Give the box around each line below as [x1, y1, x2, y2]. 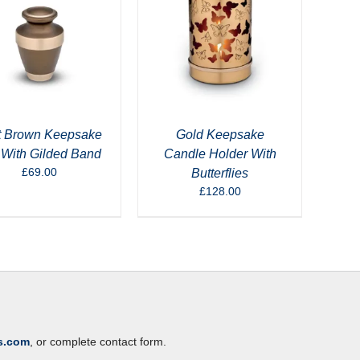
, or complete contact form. [29, 334, 166, 348]
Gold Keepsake [175, 127, 264, 141]
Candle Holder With [163, 146, 276, 161]
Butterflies [191, 166, 248, 180]
